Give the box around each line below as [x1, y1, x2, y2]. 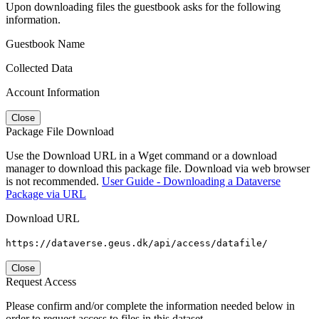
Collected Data [6, 61, 73, 74]
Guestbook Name [6, 37, 85, 50]
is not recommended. [6, 174, 102, 187]
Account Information [6, 85, 100, 98]
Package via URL [6, 187, 86, 200]
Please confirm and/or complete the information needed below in [6, 299, 295, 312]
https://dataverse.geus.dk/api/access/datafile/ [6, 237, 268, 249]
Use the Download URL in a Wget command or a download [6, 149, 277, 162]
